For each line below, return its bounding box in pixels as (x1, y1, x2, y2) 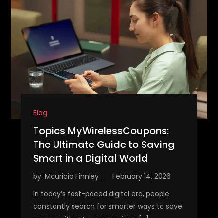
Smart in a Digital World (33, 151, 148, 165)
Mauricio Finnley (44, 171, 99, 181)
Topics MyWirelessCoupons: (33, 124, 169, 138)
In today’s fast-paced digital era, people (33, 188, 169, 199)
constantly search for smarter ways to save (33, 201, 182, 211)
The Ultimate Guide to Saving (33, 137, 175, 151)
